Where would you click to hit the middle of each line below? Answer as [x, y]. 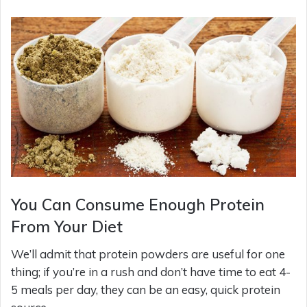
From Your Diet [67, 226]
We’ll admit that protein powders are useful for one [148, 254]
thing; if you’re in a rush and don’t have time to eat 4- [151, 272]
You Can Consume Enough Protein [138, 204]
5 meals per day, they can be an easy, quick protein [146, 290]
